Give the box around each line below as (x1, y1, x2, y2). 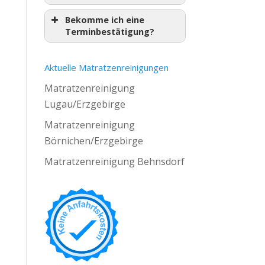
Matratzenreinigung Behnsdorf (44, 155, 185, 168)
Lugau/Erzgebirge (44, 98, 125, 111)
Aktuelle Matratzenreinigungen (44, 62, 169, 73)
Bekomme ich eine (64, 14, 144, 25)
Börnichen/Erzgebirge (44, 134, 143, 147)
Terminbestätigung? (64, 26, 154, 37)
